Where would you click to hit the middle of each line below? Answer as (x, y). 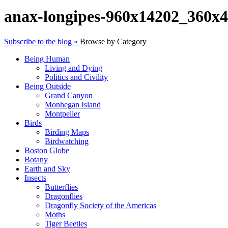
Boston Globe (47, 150)
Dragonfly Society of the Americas (101, 205)
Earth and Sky (47, 168)
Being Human (47, 59)
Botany (36, 159)
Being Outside (48, 86)
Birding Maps (67, 132)
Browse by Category (113, 41)
